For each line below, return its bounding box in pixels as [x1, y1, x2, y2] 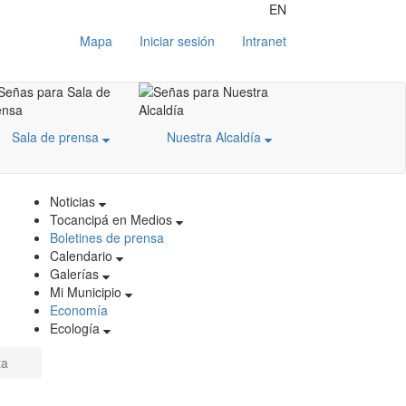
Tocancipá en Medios [50, 210, 176, 228]
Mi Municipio [50, 283, 125, 301]
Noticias [50, 192, 99, 210]
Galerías [50, 265, 102, 283]
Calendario [50, 246, 116, 265]
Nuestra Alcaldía [167, 128, 265, 146]
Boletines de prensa [50, 228, 164, 246]
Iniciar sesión [140, 32, 215, 50]
